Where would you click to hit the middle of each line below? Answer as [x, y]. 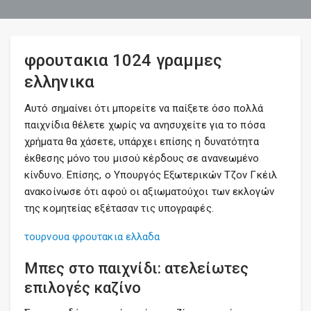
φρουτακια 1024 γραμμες [124, 60]
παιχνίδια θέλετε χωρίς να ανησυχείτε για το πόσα [145, 125]
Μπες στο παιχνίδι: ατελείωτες [136, 268]
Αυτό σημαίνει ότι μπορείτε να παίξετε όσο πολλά [144, 108]
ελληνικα [59, 82]
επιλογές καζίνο [83, 288]
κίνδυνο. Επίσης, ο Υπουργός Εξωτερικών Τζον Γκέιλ [151, 175]
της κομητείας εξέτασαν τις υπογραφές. [119, 208]
